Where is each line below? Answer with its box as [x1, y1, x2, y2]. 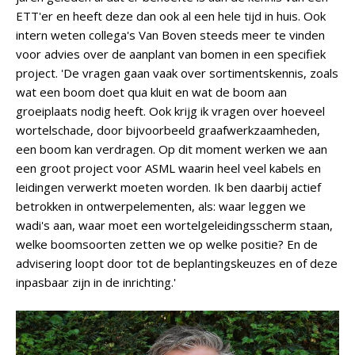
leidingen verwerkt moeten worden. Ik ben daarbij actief [16, 179, 321, 195]
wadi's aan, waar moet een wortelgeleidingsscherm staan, [16, 217, 333, 233]
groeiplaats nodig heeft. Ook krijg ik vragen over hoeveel [16, 103, 325, 119]
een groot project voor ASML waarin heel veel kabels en [16, 160, 321, 176]
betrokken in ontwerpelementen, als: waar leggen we [16, 198, 306, 214]
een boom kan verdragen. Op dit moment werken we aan [16, 141, 327, 157]
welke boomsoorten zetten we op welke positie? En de [16, 236, 318, 252]
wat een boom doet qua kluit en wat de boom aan [16, 84, 287, 100]
